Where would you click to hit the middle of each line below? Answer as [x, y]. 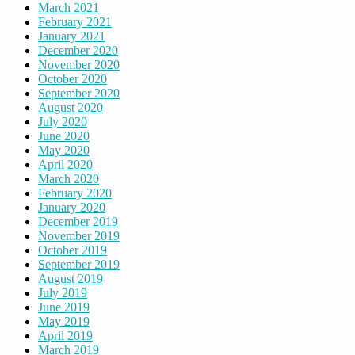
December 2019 [78, 222]
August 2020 [71, 108]
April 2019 [65, 336]
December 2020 [78, 51]
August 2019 [71, 279]
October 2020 [73, 79]
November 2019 [79, 236]
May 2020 [64, 151]
